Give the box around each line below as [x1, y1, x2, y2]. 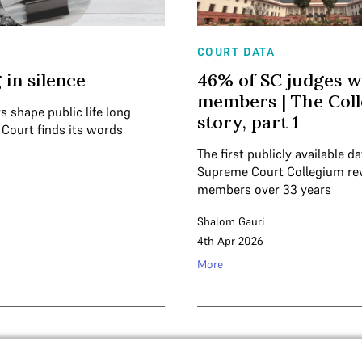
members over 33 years [197, 181, 331, 197]
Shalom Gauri [197, 214, 264, 229]
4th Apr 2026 [197, 234, 263, 248]
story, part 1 [197, 111, 299, 133]
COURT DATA [197, 44, 275, 59]
